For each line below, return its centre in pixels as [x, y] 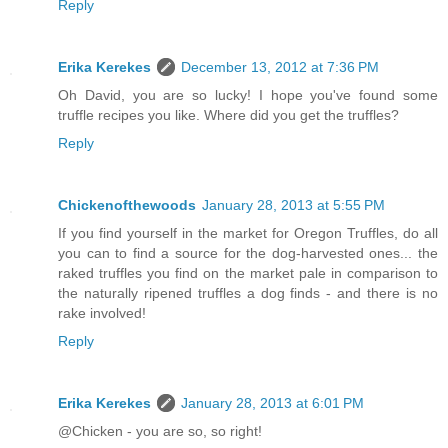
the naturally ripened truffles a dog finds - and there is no [248, 293]
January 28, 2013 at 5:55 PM [293, 205]
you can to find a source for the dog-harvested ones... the [248, 253]
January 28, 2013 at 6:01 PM [272, 403]
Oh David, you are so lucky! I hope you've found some [248, 95]
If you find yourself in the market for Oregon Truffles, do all [248, 233]
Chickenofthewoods [127, 205]
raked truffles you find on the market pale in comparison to [248, 273]
